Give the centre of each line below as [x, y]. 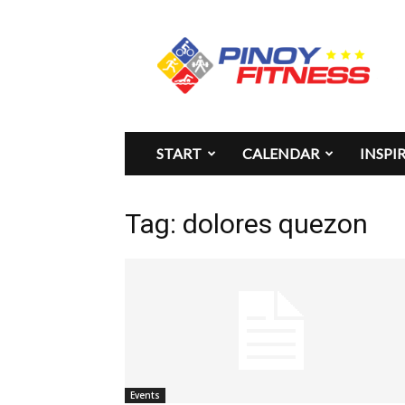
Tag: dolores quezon [246, 224]
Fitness [192, 53]
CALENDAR [281, 153]
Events [145, 395]
